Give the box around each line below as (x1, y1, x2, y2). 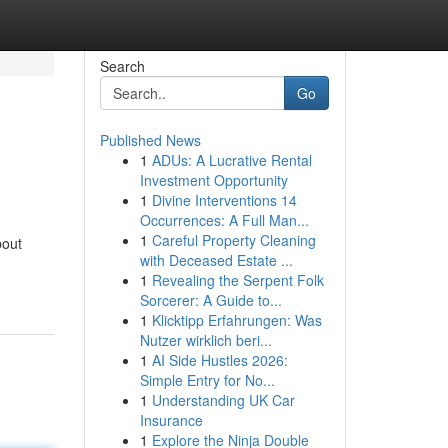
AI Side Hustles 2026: (151, 350, 288, 370)
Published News (99, 130, 201, 150)
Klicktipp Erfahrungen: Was (151, 310, 322, 330)
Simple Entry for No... (139, 370, 275, 390)
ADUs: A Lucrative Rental (151, 150, 312, 170)
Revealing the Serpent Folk (151, 270, 324, 290)
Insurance (139, 410, 203, 430)
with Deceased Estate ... (139, 250, 293, 270)
